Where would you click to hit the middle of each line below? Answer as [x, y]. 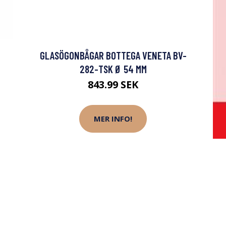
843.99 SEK [113, 84]
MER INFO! [113, 119]
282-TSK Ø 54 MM [113, 69]
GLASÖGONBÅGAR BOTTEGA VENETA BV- [113, 55]
